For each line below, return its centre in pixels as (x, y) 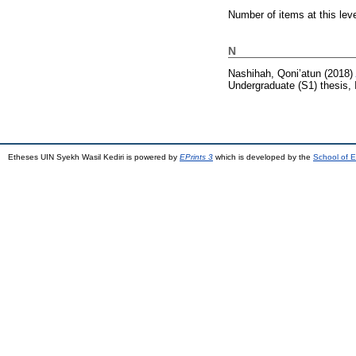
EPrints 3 (196, 157)
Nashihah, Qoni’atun (275, 74)
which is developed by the (263, 157)
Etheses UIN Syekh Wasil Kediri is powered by (94, 157)
